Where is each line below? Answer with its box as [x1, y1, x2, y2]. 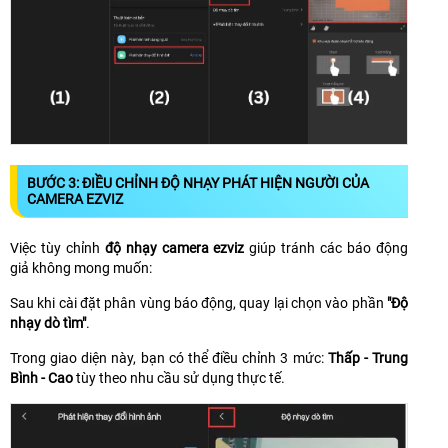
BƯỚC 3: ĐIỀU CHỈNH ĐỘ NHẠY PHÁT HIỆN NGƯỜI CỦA [27, 174, 369, 191]
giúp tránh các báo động [244, 239, 409, 256]
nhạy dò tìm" [10, 314, 86, 331]
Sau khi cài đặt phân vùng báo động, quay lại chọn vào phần [10, 294, 387, 311]
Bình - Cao [10, 369, 73, 386]
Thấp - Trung [327, 349, 409, 366]
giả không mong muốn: [10, 259, 152, 276]
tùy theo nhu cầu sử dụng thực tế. [73, 369, 285, 386]
